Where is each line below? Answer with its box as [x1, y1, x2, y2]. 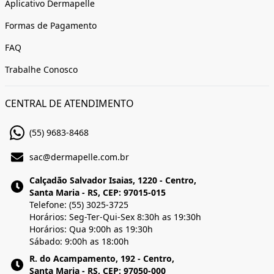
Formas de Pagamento [5, 19, 97, 31]
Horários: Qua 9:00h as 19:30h [29, 223, 153, 235]
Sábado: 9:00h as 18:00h [29, 235, 129, 247]
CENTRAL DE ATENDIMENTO [5, 96, 134, 110]
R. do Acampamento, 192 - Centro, [29, 252, 174, 264]
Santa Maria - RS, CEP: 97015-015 [29, 186, 166, 198]
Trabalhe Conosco [5, 63, 78, 75]
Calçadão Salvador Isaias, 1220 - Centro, [29, 174, 196, 186]
